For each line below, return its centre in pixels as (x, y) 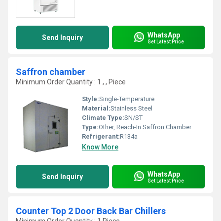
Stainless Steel (131, 108)
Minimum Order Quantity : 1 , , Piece (71, 82)
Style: (91, 99)
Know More (100, 147)
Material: (96, 108)
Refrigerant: (101, 136)
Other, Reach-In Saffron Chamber (145, 127)
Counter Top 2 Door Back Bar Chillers (91, 211)
